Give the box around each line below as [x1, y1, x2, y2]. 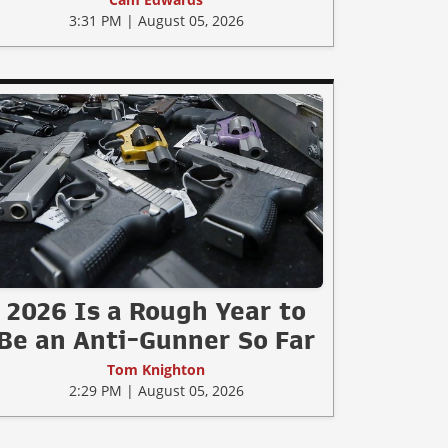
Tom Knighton [107, 359, 205, 379]
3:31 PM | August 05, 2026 [68, 11, 244, 31]
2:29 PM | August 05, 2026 [68, 380, 244, 400]
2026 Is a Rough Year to [6, 297, 306, 324]
